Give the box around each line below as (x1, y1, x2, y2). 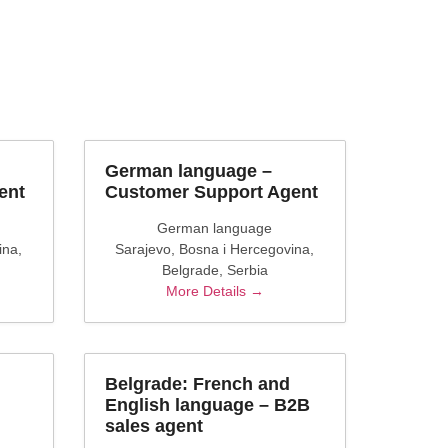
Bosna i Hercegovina (179, 241, 311, 257)
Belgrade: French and (104, 374, 290, 394)
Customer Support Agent (104, 182, 318, 202)
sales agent (104, 416, 203, 436)
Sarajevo (115, 241, 172, 257)
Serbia (226, 262, 268, 278)
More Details (165, 283, 250, 299)
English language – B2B (104, 395, 310, 415)
